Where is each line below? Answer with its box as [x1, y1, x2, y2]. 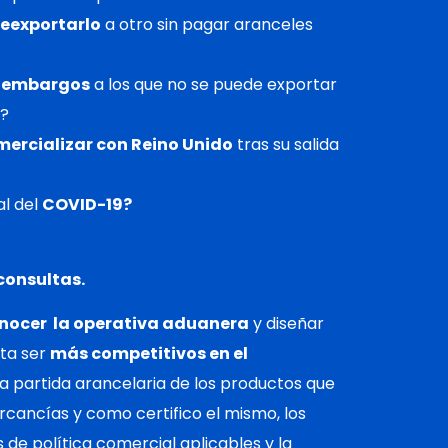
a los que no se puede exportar [90, 73, 337, 97]
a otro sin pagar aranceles [101, 13, 313, 37]
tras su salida [233, 133, 339, 157]
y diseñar [249, 311, 324, 335]
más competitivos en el [50, 341, 248, 365]
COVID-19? [42, 193, 132, 217]
